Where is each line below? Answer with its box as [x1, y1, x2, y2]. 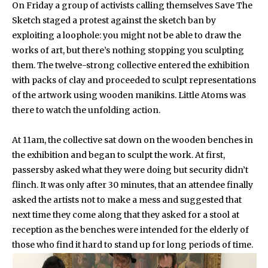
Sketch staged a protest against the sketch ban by [12, 14, 216, 26]
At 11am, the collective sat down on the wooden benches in [12, 134, 253, 145]
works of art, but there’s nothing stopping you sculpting [12, 44, 244, 56]
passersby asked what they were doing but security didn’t [12, 164, 248, 175]
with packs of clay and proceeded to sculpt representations [12, 74, 256, 86]
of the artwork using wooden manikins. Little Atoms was [12, 89, 246, 100]
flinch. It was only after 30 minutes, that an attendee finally [12, 179, 253, 190]
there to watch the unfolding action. [12, 104, 160, 115]
